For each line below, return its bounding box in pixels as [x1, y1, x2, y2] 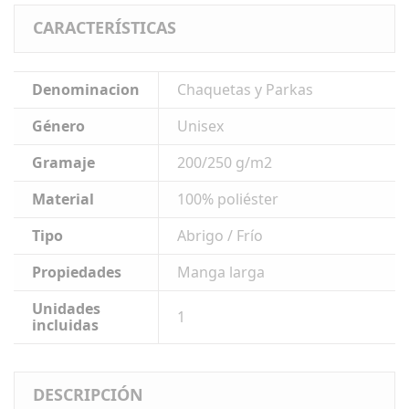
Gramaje [32, 152, 95, 173]
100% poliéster [177, 189, 278, 210]
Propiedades [32, 262, 121, 283]
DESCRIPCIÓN [33, 383, 143, 406]
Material [32, 189, 94, 210]
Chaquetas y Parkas [177, 79, 313, 100]
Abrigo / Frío [177, 225, 263, 246]
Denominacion [32, 79, 140, 100]
